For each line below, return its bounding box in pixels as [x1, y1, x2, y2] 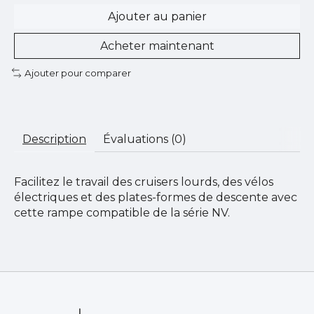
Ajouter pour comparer [24, 67, 131, 79]
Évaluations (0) [103, 132, 186, 146]
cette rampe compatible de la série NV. [14, 205, 230, 219]
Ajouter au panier [107, 10, 207, 24]
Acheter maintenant [100, 39, 214, 53]
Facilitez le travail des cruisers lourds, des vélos [14, 175, 273, 189]
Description [22, 132, 86, 146]
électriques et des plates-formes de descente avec [14, 190, 297, 204]
